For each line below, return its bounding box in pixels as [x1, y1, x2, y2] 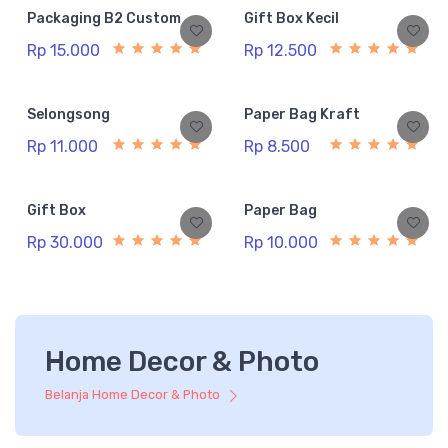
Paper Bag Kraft [244, 106, 360, 124]
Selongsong [27, 106, 110, 124]
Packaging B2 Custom [27, 10, 181, 28]
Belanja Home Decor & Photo [45, 387, 223, 403]
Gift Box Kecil [244, 10, 339, 28]
